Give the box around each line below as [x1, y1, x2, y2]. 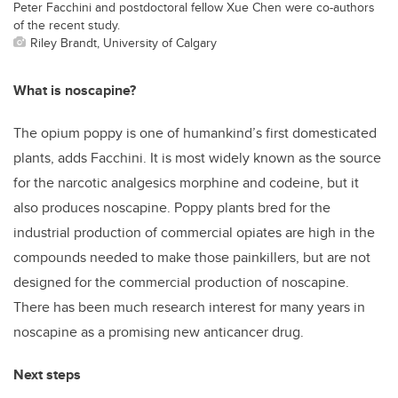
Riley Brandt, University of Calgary [30, 33, 217, 52]
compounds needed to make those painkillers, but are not [13, 247, 370, 268]
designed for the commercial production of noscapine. [13, 272, 349, 293]
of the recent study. [13, 15, 120, 35]
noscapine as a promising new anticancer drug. [13, 322, 307, 343]
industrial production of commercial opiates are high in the [13, 222, 375, 243]
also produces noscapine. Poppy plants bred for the [13, 197, 330, 219]
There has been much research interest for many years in [13, 297, 365, 318]
